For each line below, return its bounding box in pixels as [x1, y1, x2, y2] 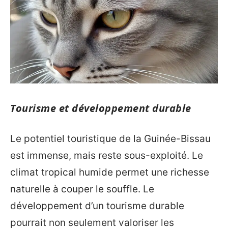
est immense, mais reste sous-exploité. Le [10, 149, 203, 161]
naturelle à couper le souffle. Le [10, 183, 154, 195]
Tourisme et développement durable [10, 101, 191, 116]
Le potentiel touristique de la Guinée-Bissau [10, 132, 211, 145]
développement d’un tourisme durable [10, 199, 184, 212]
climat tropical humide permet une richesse [10, 166, 209, 178]
